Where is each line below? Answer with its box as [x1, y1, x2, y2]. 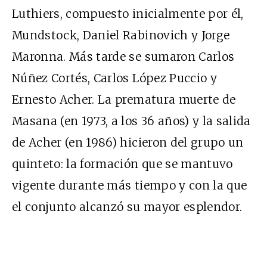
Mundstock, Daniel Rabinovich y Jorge [12, 27, 230, 42]
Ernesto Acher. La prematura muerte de [12, 92, 236, 107]
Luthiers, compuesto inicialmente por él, [12, 6, 244, 21]
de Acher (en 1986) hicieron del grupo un [12, 135, 244, 150]
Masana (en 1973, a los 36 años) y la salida [12, 113, 251, 128]
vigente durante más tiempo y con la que [12, 178, 247, 193]
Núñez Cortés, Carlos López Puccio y [12, 70, 217, 85]
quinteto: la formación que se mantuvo [12, 156, 233, 171]
